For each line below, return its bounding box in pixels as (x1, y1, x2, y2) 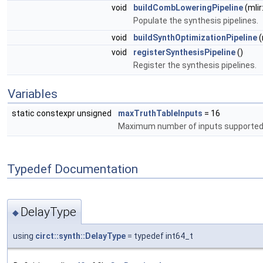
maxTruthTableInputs (118, 109, 203, 118)
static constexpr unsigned (12, 109, 113, 118)
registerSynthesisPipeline (133, 48, 235, 57)
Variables (8, 87, 58, 101)
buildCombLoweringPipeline (133, 3, 243, 12)
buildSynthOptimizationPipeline (133, 33, 257, 42)
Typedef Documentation (7, 161, 138, 176)
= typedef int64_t (126, 231, 193, 241)
